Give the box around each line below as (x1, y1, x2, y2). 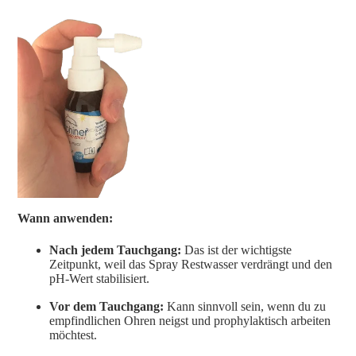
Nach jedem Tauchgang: (49, 242, 182, 257)
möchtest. (49, 327, 98, 342)
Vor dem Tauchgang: (49, 299, 164, 313)
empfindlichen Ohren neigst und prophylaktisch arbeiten (49, 313, 331, 327)
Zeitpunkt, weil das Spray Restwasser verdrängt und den (49, 257, 333, 271)
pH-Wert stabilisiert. (49, 271, 150, 285)
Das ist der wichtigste (181, 242, 292, 257)
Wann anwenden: (17, 211, 114, 225)
